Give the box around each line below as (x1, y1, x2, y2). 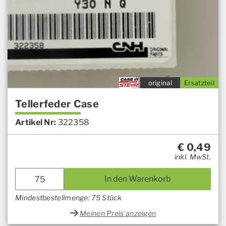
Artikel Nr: (15, 118, 56, 128)
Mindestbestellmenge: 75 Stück (15, 193, 122, 202)
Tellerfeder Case (15, 98, 99, 110)
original (148, 79, 172, 87)
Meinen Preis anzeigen (80, 209, 156, 218)
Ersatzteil (184, 79, 214, 87)
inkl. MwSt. (174, 152, 211, 161)
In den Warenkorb (104, 174, 171, 184)
